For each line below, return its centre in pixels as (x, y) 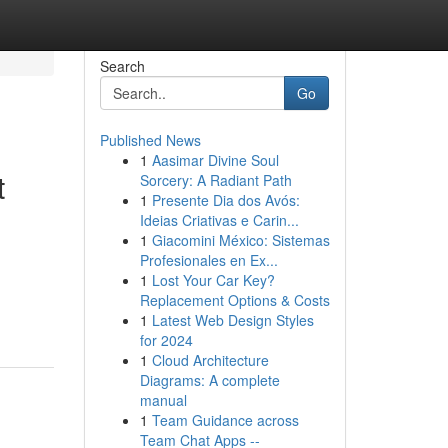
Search (122, 66)
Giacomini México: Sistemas (240, 240)
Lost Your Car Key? (213, 280)
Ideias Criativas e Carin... (219, 220)
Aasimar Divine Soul (215, 160)
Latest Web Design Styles (232, 320)
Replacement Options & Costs (234, 300)
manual (163, 400)
